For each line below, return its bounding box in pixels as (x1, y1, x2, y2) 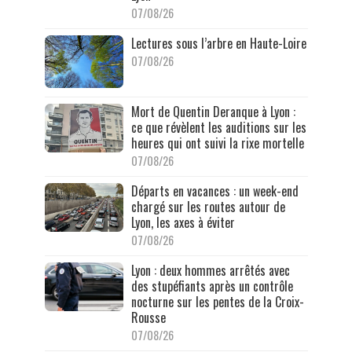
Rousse (130, 307, 166, 327)
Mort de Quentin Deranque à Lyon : (130, 101, 295, 121)
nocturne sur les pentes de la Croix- (130, 291, 304, 311)
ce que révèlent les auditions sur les (130, 117, 306, 137)
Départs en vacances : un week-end (130, 181, 299, 200)
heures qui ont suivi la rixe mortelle (130, 133, 304, 152)
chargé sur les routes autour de (130, 196, 285, 216)
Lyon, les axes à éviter (130, 212, 235, 232)
